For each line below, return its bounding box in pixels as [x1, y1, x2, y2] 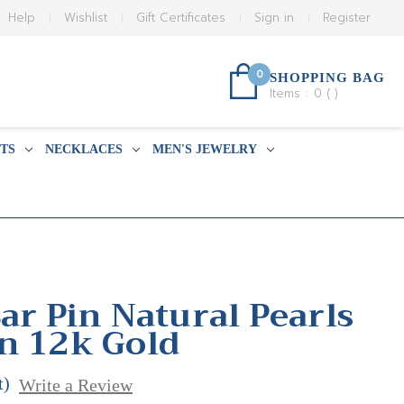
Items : [270, 85, 311, 102]
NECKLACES [44, 142, 123, 156]
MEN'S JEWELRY [151, 142, 257, 156]
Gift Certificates [136, 9, 226, 26]
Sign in [254, 9, 295, 26]
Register [323, 9, 372, 26]
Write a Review [18, 374, 133, 395]
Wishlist [64, 9, 108, 26]
